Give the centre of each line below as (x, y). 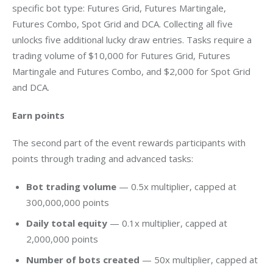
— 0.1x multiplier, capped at (167, 223)
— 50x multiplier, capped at (198, 260)
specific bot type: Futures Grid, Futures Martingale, (120, 8)
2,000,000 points (62, 239)
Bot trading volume (71, 186)
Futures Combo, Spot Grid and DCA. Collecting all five (124, 24)
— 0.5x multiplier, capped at (176, 186)
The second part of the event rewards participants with (130, 143)
